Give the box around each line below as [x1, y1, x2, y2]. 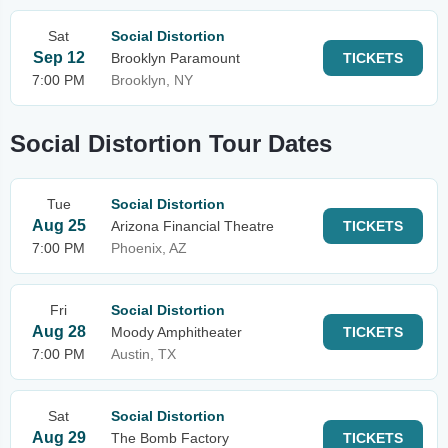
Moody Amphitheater [111, 324, 242, 340]
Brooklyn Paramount [111, 50, 240, 66]
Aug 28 [31, 323, 86, 340]
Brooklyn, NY [111, 72, 193, 88]
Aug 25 [31, 217, 86, 234]
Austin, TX [111, 346, 176, 362]
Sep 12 [32, 49, 85, 66]
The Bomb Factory [111, 430, 229, 446]
